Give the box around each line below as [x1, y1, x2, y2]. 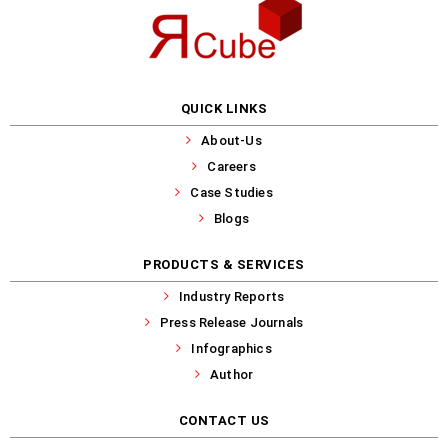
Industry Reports [179, 288, 285, 304]
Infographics [191, 340, 272, 356]
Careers [207, 158, 256, 174]
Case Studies [190, 184, 273, 200]
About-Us [201, 132, 262, 148]
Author [210, 366, 254, 382]
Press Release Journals [159, 314, 304, 330]
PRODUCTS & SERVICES [143, 256, 305, 272]
